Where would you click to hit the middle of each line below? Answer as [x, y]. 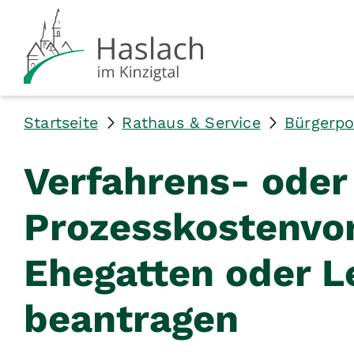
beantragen [131, 318]
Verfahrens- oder [185, 181]
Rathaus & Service [191, 122]
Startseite [61, 122]
